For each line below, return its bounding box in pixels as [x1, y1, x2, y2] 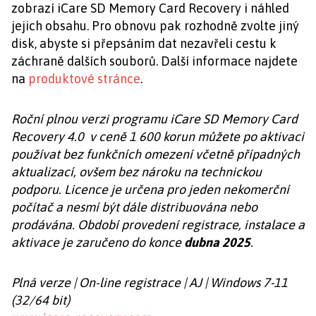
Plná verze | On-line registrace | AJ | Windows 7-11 [11, 275, 288, 291]
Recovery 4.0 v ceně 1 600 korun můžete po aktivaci [11, 129, 304, 145]
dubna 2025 [184, 235, 250, 250]
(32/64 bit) [11, 293, 70, 308]
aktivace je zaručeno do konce [11, 235, 184, 250]
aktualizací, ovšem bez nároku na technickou [11, 164, 262, 180]
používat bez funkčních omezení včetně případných [11, 147, 300, 162]
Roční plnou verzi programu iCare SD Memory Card [11, 111, 298, 127]
